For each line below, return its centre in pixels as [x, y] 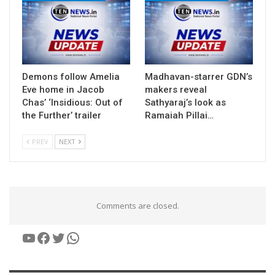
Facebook [68, 237]
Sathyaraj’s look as [185, 102]
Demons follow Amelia [71, 76]
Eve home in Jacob [63, 89]
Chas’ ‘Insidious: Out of [72, 102]
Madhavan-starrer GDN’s [199, 76]
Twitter [76, 237]
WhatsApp [100, 237]
